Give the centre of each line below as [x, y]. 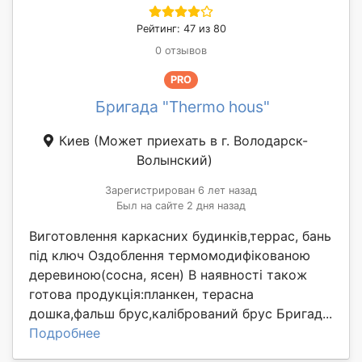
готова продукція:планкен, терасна [141, 295]
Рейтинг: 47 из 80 [181, 29]
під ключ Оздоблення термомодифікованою [170, 256]
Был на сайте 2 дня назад [181, 206]
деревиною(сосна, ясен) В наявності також [168, 275]
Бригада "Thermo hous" [183, 107]
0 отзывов [181, 51]
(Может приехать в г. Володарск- [200, 141]
